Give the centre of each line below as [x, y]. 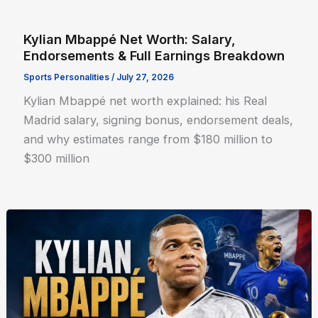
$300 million [57, 159]
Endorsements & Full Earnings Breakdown [154, 55]
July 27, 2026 [146, 77]
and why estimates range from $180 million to [148, 139]
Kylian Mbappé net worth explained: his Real [146, 101]
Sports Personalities [67, 77]
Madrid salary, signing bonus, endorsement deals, [159, 120]
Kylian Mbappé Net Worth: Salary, [130, 39]
